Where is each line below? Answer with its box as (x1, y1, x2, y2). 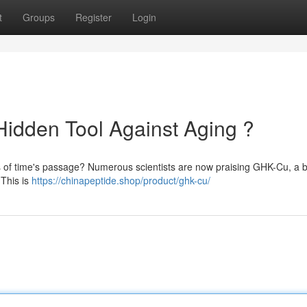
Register (75, 10, 112, 24)
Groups (23, 10, 55, 24)
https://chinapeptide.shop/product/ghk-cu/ (32, 173, 210, 187)
